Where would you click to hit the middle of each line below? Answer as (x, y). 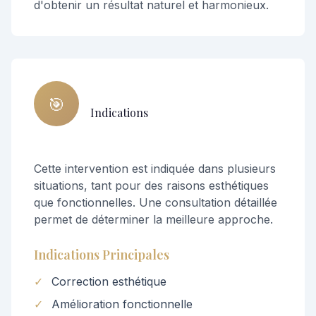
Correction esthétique (109, 281)
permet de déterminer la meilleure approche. (153, 219)
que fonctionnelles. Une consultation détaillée (156, 202)
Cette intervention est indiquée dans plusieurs (155, 169)
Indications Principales (102, 255)
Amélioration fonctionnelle (122, 304)
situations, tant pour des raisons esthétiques (151, 186)
